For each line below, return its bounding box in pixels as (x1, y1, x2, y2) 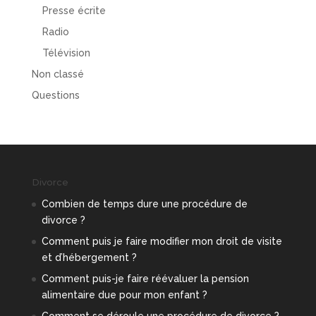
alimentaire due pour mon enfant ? (41, 289, 207, 301)
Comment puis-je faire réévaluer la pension (41, 273, 249, 285)
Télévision (42, 47, 90, 59)
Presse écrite (42, 5, 106, 17)
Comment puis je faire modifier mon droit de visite (41, 236, 282, 248)
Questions (31, 90, 80, 102)
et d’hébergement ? (41, 252, 137, 264)
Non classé (31, 68, 84, 80)
